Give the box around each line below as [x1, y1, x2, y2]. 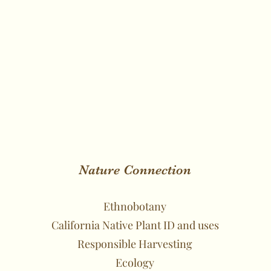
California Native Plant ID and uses [51, 218, 219, 232]
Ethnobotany [103, 199, 167, 214]
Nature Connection [79, 162, 192, 177]
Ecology [116, 255, 155, 270]
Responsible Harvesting [77, 237, 193, 251]
